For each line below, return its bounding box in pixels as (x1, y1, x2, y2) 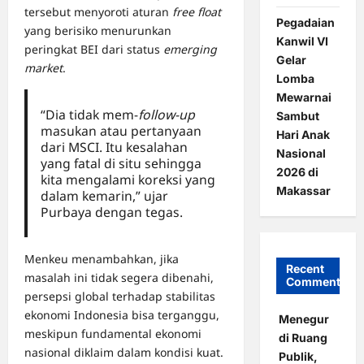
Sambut (275, 108, 319, 123)
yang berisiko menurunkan (24, 23, 171, 39)
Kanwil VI (275, 33, 328, 48)
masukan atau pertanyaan (40, 122, 201, 141)
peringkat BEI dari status (24, 41, 163, 58)
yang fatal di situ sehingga (40, 154, 201, 173)
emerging (163, 41, 217, 58)
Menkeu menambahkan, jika (24, 251, 179, 267)
